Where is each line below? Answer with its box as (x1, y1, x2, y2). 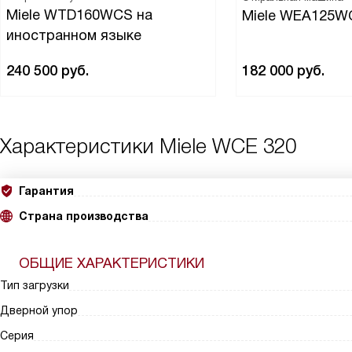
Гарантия (19, 185, 74, 197)
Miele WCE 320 (159, 135, 296, 158)
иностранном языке (6, 27, 141, 43)
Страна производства (19, 210, 148, 222)
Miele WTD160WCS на (6, 7, 152, 23)
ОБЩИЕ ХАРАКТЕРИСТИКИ (19, 255, 204, 271)
